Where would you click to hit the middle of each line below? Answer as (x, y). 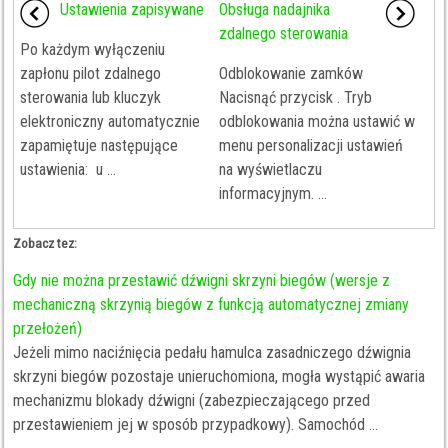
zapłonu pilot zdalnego (91, 73)
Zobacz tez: (45, 243)
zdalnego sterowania (283, 33)
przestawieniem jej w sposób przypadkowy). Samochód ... (196, 424)
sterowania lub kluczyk (91, 97)
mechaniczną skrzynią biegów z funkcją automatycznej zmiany (211, 304)
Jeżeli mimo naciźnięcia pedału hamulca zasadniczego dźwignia (212, 352)
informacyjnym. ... (272, 193)
